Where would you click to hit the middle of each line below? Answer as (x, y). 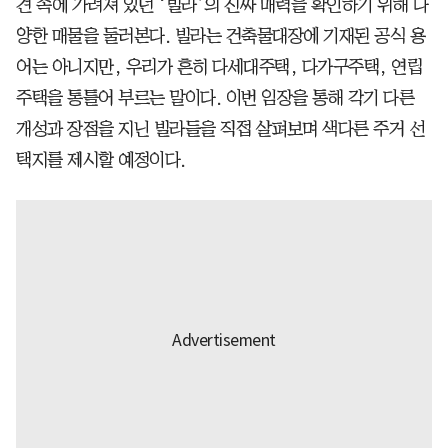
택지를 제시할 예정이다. (101, 159)
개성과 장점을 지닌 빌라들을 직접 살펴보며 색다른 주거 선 (220, 128)
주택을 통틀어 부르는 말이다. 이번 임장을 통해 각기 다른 (215, 97)
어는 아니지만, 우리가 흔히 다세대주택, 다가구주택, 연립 (219, 66)
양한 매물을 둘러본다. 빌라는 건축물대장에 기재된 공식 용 (220, 35)
